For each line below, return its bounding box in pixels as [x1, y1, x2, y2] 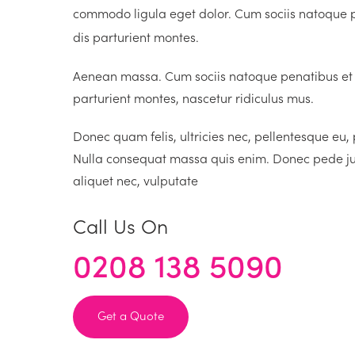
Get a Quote [97, 307, 164, 323]
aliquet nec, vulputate [73, 171, 198, 189]
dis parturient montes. [73, 28, 199, 45]
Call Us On [73, 212, 168, 239]
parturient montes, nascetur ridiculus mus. [73, 89, 314, 106]
